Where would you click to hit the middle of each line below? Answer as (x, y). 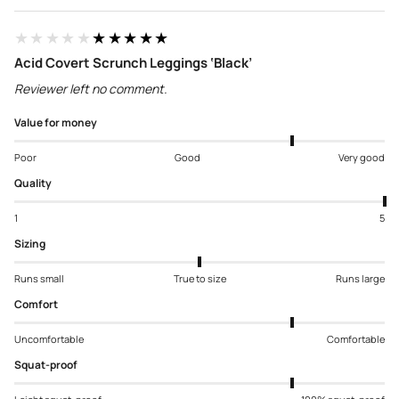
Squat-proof (46, 365)
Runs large (360, 279)
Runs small (39, 279)
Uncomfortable (49, 339)
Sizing (30, 244)
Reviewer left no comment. (91, 89)
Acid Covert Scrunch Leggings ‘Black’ (133, 63)
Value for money (56, 123)
